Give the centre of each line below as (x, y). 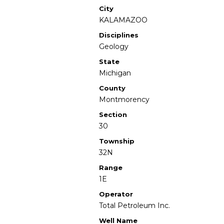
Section (113, 114)
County (112, 88)
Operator (116, 194)
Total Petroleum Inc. (134, 205)
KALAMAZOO (123, 20)
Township (117, 141)
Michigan (115, 73)
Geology (114, 46)
